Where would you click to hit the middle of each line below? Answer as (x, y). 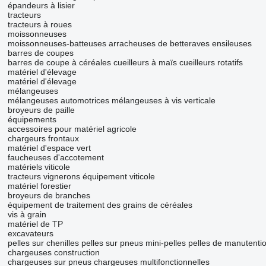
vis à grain (27, 215)
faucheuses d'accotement (56, 158)
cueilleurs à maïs (145, 63)
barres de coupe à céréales (59, 63)
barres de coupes (40, 53)
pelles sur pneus (112, 243)
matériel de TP (35, 224)
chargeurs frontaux (43, 139)
